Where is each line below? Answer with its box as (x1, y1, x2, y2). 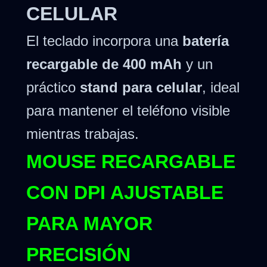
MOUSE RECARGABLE (26, 151, 235, 173)
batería (182, 32, 229, 49)
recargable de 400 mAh (26, 55, 182, 72)
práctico (26, 79, 80, 95)
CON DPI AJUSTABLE (26, 182, 223, 204)
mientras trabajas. (26, 125, 139, 142)
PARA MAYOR (26, 213, 153, 235)
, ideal (202, 79, 240, 95)
